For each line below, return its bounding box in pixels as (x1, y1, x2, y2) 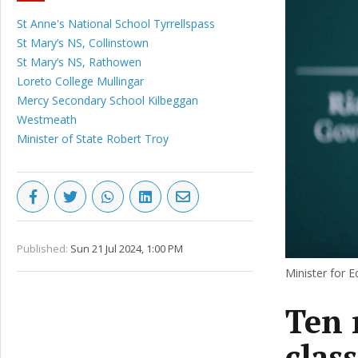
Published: (17, 241, 68, 256)
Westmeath (17, 112, 77, 127)
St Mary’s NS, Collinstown (17, 35, 149, 50)
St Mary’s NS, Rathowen (17, 54, 141, 70)
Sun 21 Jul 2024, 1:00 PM (70, 241, 183, 256)
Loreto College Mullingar (17, 74, 144, 89)
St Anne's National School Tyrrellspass (17, 16, 215, 31)
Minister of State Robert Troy (17, 131, 169, 146)
